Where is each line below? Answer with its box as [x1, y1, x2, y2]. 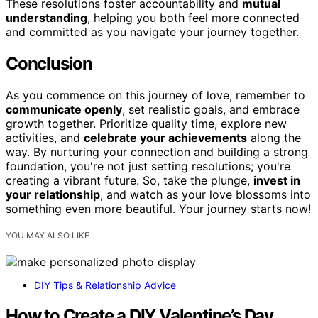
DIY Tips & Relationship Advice [34, 278, 176, 291]
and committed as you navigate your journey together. [6, 24, 299, 39]
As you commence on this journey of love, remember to [6, 87, 305, 102]
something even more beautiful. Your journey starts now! [6, 201, 311, 216]
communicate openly [6, 102, 122, 116]
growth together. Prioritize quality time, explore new [6, 116, 287, 131]
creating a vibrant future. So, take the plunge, [6, 172, 253, 187]
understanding [6, 10, 87, 25]
